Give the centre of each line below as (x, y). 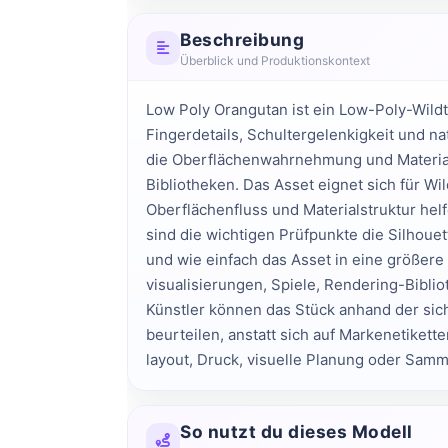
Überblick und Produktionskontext (275, 60)
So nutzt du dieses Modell (296, 431)
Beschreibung (242, 39)
